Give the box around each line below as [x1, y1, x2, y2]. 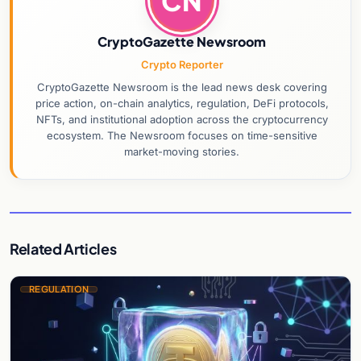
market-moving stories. [124, 145, 239, 159]
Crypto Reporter [140, 58, 223, 72]
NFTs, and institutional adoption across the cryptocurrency [35, 113, 328, 127]
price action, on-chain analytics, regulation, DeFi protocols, [35, 97, 329, 110]
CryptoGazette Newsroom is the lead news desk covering [36, 81, 327, 94]
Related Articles [10, 239, 117, 259]
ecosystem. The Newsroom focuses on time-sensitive [46, 129, 317, 143]
